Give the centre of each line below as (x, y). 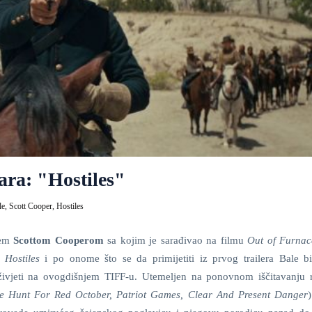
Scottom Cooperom (58, 240)
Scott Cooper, (33, 206)
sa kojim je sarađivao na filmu (175, 240)
